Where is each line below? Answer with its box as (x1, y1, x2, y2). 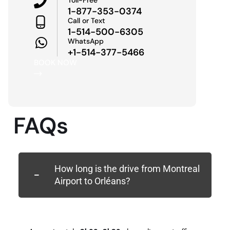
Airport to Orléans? (54, 175, 130, 186)
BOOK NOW (34, 57, 77, 68)
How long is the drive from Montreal (54, 163, 200, 174)
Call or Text (68, 15, 105, 25)
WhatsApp (68, 36, 104, 46)
